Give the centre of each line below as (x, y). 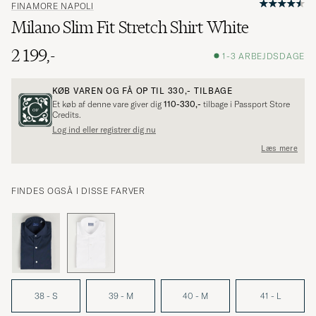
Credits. (67, 115)
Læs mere (279, 148)
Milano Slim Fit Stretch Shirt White (130, 28)
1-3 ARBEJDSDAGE (263, 56)
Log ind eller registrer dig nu (104, 130)
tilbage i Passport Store (245, 104)
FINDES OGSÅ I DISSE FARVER (78, 191)
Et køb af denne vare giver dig (108, 104)
